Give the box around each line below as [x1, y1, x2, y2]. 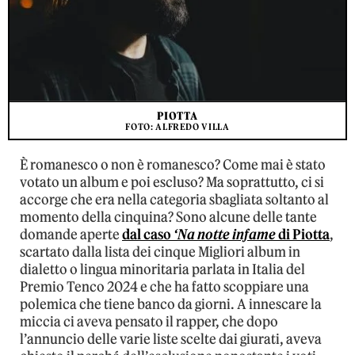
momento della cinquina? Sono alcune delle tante [20, 208, 317, 227]
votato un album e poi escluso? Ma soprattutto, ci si [20, 174, 324, 192]
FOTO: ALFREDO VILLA [125, 121, 230, 133]
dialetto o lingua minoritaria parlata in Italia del [20, 261, 305, 279]
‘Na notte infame [174, 226, 276, 244]
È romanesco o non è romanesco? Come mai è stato [20, 156, 326, 174]
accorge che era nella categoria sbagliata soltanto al [20, 191, 329, 209]
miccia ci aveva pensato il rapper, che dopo [20, 313, 278, 331]
